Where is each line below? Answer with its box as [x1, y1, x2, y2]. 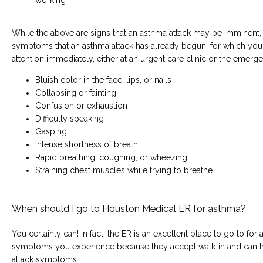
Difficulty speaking [35, 113, 104, 123]
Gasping [35, 126, 67, 136]
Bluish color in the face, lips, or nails [35, 75, 171, 85]
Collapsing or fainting [35, 87, 116, 97]
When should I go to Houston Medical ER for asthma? [12, 203, 246, 214]
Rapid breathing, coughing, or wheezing [35, 152, 187, 162]
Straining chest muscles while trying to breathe [35, 165, 213, 175]
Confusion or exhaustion [35, 100, 127, 110]
